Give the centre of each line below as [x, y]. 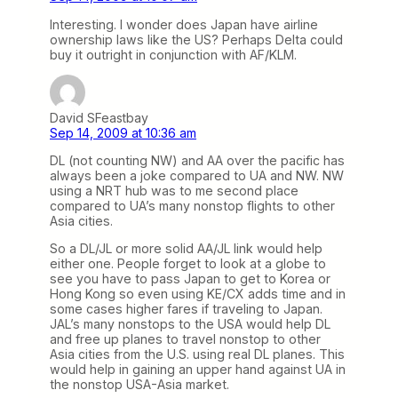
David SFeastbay [99, 117]
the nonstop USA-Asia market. [139, 385]
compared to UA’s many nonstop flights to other [192, 205]
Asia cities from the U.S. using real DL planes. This [197, 354]
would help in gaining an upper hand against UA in [198, 370]
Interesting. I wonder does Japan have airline [184, 24]
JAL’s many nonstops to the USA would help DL [190, 324]
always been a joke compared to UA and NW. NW [197, 175]
